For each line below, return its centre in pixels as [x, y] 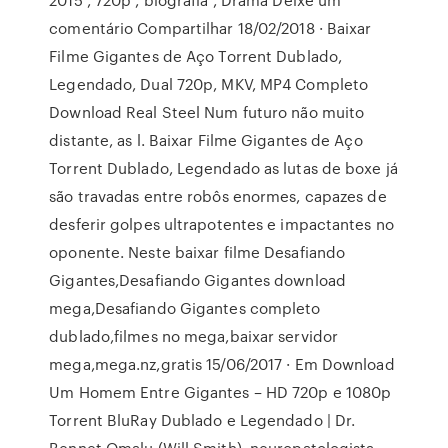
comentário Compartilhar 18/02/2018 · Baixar [210, 28]
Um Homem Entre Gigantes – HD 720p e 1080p [220, 392]
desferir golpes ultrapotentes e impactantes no [221, 224]
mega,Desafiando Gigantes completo [185, 308]
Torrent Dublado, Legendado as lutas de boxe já [223, 168]
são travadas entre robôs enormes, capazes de [218, 196]
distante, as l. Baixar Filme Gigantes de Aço [206, 140]
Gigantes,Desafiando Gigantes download [197, 280]
